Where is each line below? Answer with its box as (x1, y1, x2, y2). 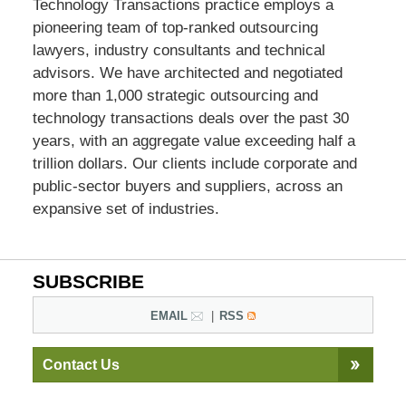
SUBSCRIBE (32, 271, 144, 294)
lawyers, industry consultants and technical (32, 41, 325, 59)
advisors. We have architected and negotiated (32, 63, 343, 82)
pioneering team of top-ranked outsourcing (32, 18, 318, 36)
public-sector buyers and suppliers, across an (32, 177, 343, 195)
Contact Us (42, 357, 120, 373)
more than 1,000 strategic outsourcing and (32, 86, 318, 104)
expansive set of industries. (32, 199, 219, 217)
